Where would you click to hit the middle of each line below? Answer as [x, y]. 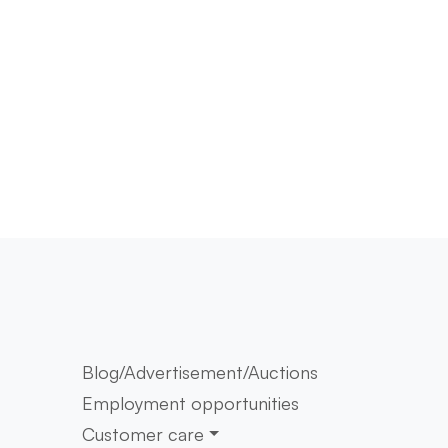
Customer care [143, 434]
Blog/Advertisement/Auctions [200, 372]
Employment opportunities [190, 403]
